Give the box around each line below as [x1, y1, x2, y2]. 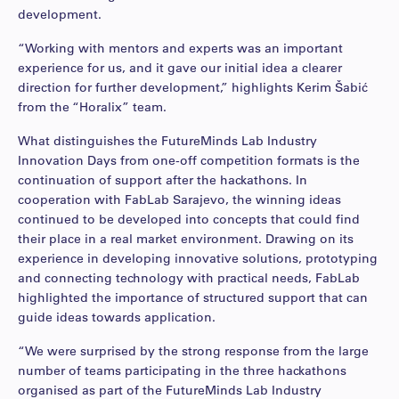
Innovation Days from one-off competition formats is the [18, 151, 360, 168]
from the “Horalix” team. [18, 98, 167, 115]
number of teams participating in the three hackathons [18, 362, 346, 379]
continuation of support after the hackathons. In [18, 171, 307, 188]
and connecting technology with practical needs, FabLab [18, 269, 360, 286]
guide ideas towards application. [18, 308, 216, 325]
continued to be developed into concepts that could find [18, 210, 360, 227]
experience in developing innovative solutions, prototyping [18, 249, 378, 266]
